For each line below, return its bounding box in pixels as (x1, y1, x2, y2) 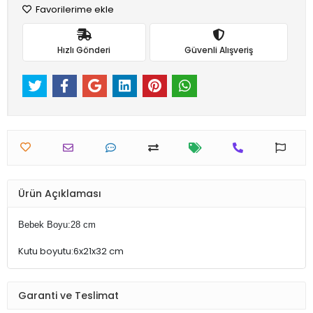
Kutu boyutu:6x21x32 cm (18, 245, 124, 259)
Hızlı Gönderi (57, 43, 111, 56)
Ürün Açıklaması (18, 186, 101, 201)
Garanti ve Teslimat (18, 288, 119, 303)
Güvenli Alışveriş (184, 43, 253, 56)
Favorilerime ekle (34, 3, 114, 16)
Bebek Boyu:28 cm (18, 219, 96, 231)
